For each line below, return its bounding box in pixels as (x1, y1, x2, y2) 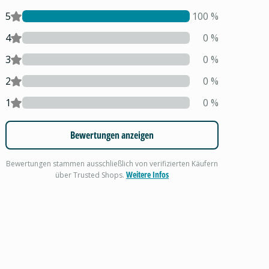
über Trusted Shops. (55, 170, 127, 180)
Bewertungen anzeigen (70, 128, 154, 142)
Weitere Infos (126, 169, 169, 180)
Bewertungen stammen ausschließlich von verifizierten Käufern (6, 159, 219, 169)
